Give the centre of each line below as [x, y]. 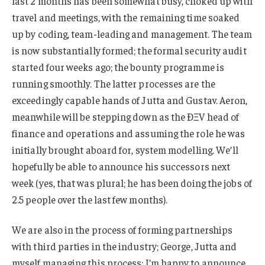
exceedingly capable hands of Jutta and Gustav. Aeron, [130, 100]
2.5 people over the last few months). [90, 199]
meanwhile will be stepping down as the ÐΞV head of [126, 116]
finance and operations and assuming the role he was [129, 133]
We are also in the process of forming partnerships [122, 230]
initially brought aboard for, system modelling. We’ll [125, 149]
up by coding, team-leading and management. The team [132, 33]
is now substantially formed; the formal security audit [129, 50]
